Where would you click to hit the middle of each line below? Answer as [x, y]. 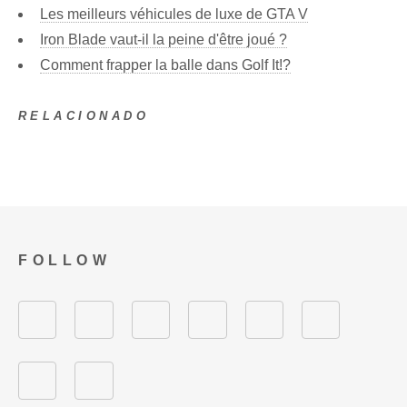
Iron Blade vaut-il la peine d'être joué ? [164, 39]
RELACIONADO [84, 115]
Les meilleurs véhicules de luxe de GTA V [174, 14]
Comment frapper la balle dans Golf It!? [165, 65]
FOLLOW [65, 260]
